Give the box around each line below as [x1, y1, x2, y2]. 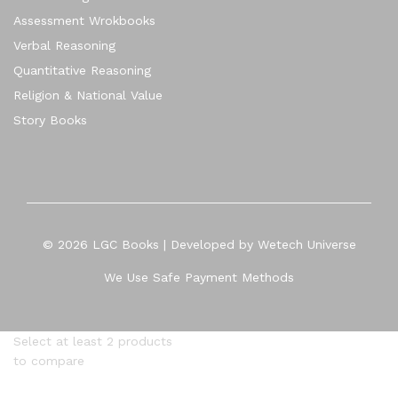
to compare [13, 353, 84, 368]
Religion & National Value [13, 87, 163, 102]
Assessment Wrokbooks [13, 12, 155, 28]
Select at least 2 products [13, 333, 172, 348]
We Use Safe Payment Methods [104, 269, 294, 284]
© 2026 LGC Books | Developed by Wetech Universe [42, 236, 356, 251]
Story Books [13, 112, 87, 127]
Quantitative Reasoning [13, 62, 151, 77]
